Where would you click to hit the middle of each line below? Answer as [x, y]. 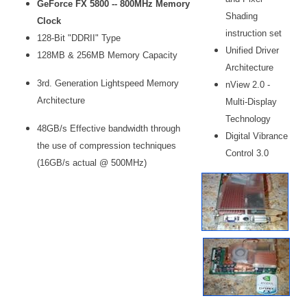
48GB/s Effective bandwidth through [109, 128]
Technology [248, 119]
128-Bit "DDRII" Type [79, 38]
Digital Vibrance [257, 136]
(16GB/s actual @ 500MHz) [92, 163]
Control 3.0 [247, 153]
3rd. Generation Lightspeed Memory [108, 83]
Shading [242, 16]
